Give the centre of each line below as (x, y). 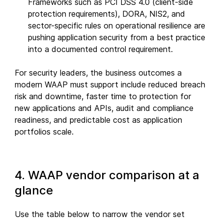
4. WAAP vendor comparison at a (107, 175)
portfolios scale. (44, 131)
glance (34, 190)
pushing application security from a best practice (117, 37)
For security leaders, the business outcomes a (98, 72)
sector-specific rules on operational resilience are (117, 25)
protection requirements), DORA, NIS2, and (107, 14)
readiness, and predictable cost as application (98, 120)
